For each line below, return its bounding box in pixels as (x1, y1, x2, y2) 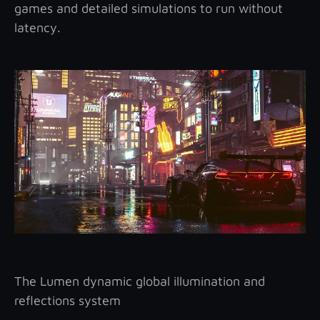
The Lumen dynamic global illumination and (14, 273, 265, 289)
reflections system (14, 292, 121, 308)
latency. (14, 19, 61, 35)
